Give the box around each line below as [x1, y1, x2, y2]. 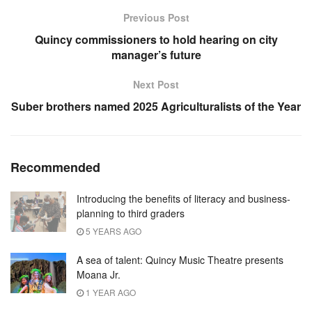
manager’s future [111, 47, 201, 63]
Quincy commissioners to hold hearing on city [34, 31, 278, 48]
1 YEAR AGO [84, 286, 136, 299]
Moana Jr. [77, 267, 120, 282]
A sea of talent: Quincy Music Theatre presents [77, 253, 283, 267]
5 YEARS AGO [84, 225, 141, 237]
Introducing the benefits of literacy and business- [77, 192, 290, 206]
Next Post [133, 77, 179, 92]
